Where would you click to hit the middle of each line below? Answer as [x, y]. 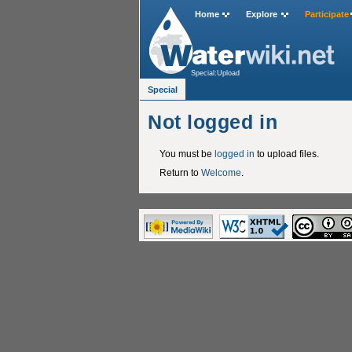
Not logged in [213, 123]
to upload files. [286, 154]
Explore [262, 15]
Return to [180, 172]
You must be [187, 154]
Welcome [221, 172]
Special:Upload [216, 73]
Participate [326, 15]
